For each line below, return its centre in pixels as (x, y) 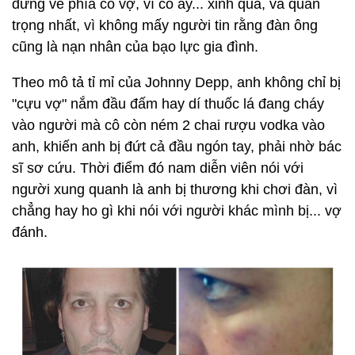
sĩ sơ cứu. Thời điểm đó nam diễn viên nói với (158, 168)
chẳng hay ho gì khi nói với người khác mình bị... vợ (177, 211)
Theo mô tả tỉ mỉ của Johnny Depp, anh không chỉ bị (176, 82)
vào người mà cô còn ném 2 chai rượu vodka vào (168, 125)
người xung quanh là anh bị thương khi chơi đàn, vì (175, 189)
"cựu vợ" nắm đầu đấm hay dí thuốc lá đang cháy (168, 104)
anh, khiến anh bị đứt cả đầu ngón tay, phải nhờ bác (177, 147)
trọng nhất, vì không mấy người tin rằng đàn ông (165, 25)
